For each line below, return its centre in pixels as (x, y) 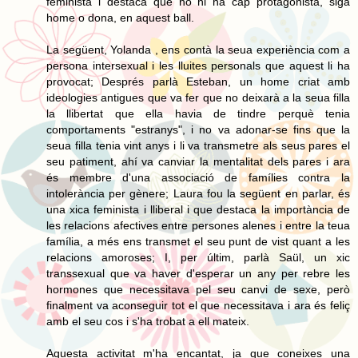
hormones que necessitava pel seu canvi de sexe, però (198, 289)
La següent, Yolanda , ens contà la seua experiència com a (198, 49)
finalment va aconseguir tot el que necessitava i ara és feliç (198, 305)
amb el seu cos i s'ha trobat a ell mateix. (148, 321)
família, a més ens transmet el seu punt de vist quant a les (198, 241)
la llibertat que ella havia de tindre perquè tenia (198, 113)
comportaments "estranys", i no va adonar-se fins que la (198, 129)
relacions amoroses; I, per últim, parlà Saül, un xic (198, 257)
